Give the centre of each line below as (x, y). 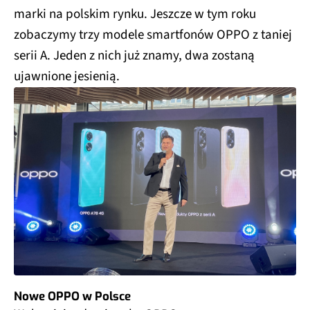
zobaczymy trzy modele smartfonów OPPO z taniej (153, 35)
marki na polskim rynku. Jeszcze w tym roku (135, 15)
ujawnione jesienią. (67, 77)
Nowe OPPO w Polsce (72, 297)
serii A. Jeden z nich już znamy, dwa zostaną (134, 56)
